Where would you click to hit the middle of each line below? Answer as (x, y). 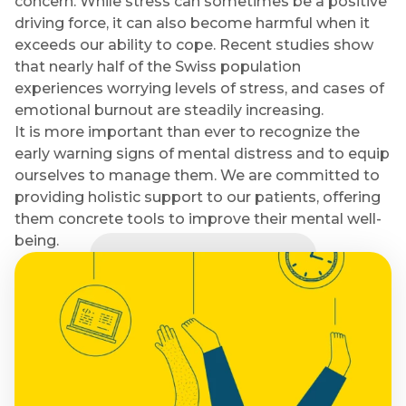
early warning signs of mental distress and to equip (202, 154)
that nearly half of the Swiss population (158, 67)
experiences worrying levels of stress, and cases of (199, 88)
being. (37, 241)
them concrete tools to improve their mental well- (198, 219)
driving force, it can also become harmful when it (192, 23)
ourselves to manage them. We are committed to (197, 175)
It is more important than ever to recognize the (187, 132)
